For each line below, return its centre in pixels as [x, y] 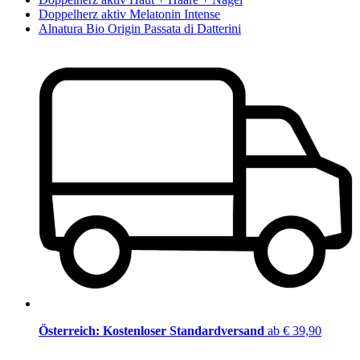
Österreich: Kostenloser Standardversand [153, 330]
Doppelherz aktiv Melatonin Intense [129, 14]
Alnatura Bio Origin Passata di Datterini [140, 29]
